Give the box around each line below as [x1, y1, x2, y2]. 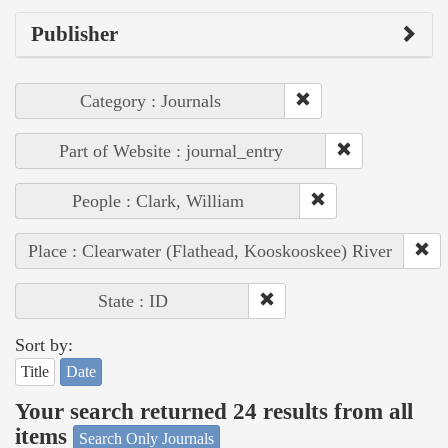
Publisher [31, 21, 118, 46]
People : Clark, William [72, 190, 244, 211]
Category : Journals [80, 90, 221, 111]
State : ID [97, 290, 168, 311]
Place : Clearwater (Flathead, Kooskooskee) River [28, 240, 392, 261]
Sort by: [15, 334, 73, 355]
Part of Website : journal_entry [59, 140, 283, 161]
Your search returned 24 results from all [15, 399, 413, 425]
